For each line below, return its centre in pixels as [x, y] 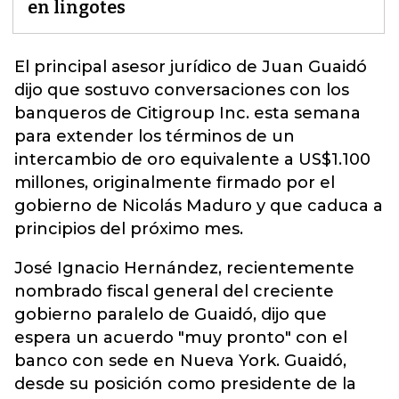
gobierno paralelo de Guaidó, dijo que [171, 314]
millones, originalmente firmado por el [175, 183]
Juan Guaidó [314, 67]
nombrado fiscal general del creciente [174, 291]
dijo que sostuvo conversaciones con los [182, 90]
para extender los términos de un [155, 136]
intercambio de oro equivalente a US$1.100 [192, 159]
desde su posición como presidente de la [185, 384]
